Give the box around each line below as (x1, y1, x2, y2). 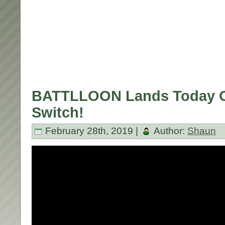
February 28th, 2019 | (43, 125, 141, 136)
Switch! (32, 104, 84, 121)
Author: (152, 125, 187, 136)
